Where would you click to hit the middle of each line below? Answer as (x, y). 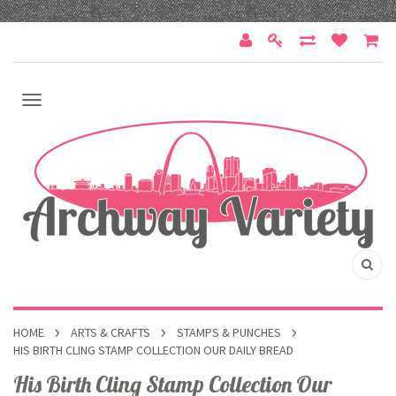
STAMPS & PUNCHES (229, 332)
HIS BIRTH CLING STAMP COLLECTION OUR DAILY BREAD (153, 350)
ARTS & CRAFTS (110, 332)
